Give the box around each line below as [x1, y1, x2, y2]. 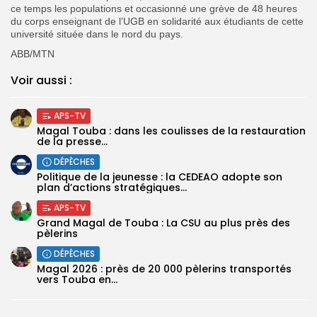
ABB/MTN [11, 47, 54, 59]
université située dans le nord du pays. [11, 28, 183, 40]
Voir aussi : [11, 71, 72, 88]
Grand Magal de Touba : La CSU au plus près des [37, 215, 290, 230]
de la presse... [37, 134, 108, 149]
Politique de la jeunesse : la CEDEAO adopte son [37, 169, 282, 184]
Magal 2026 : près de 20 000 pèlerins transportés [37, 261, 292, 276]
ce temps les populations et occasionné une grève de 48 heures [11, 2, 297, 14]
